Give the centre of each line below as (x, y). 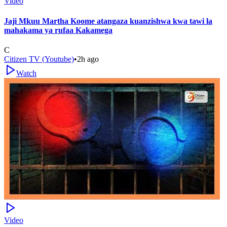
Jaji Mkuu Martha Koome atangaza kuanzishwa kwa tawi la (108, 21)
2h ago (88, 59)
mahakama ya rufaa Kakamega (58, 30)
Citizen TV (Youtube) (39, 59)
